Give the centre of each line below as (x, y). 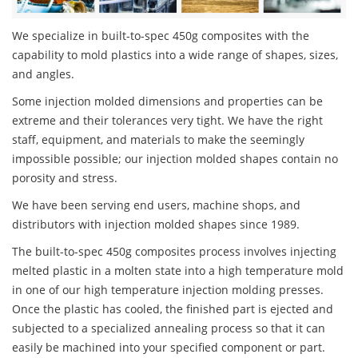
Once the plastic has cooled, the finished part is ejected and (173, 309)
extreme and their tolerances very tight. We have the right (167, 121)
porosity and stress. (65, 178)
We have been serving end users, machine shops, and (156, 205)
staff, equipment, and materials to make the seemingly (158, 140)
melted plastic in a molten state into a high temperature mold (178, 271)
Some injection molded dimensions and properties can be (167, 101)
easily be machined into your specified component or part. (169, 348)
